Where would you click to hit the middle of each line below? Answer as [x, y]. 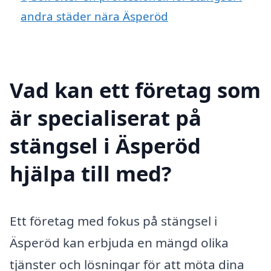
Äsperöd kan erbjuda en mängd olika [119, 242]
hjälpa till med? [91, 173]
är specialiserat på [106, 117]
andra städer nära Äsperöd [94, 16]
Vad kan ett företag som [135, 90]
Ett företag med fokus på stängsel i [113, 220]
